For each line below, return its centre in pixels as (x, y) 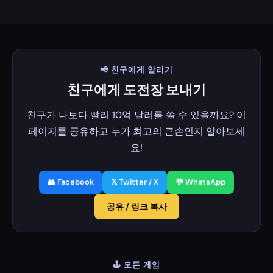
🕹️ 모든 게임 (136, 265)
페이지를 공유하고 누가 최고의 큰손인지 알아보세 (136, 131)
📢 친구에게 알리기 (136, 70)
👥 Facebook (71, 182)
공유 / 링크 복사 (136, 207)
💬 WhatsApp (200, 182)
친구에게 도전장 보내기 (136, 90)
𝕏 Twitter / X (135, 182)
